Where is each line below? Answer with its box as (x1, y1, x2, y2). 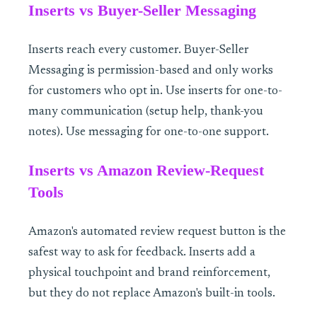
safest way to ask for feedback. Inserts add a (28, 247, 255, 260)
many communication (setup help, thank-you (28, 106, 263, 119)
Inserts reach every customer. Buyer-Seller (28, 45, 249, 57)
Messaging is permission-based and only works (28, 65, 273, 78)
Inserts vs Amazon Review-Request (28, 162, 264, 180)
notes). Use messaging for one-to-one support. (28, 127, 269, 139)
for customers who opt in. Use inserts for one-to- (28, 86, 282, 98)
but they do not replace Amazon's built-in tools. (28, 288, 275, 301)
